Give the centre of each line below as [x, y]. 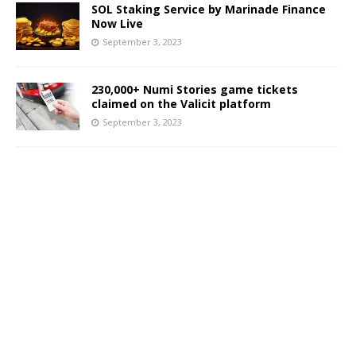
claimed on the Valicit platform [181, 104]
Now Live [117, 23]
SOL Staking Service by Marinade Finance [209, 9]
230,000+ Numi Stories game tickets [195, 89]
